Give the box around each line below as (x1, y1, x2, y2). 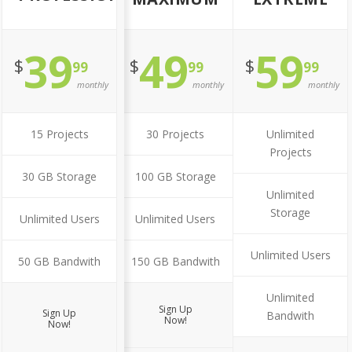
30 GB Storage (22, 169, 97, 184)
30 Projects (146, 126, 204, 141)
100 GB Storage (134, 169, 216, 184)
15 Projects (30, 126, 89, 141)
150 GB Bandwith (130, 254, 220, 269)
